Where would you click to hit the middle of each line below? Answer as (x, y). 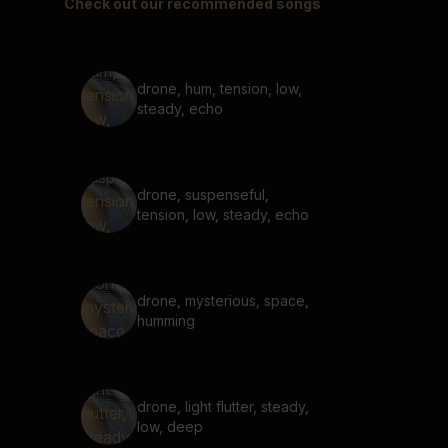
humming (166, 320)
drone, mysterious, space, (223, 300)
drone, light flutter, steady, (223, 406)
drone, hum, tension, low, (219, 88)
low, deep (170, 426)
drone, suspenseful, (203, 194)
